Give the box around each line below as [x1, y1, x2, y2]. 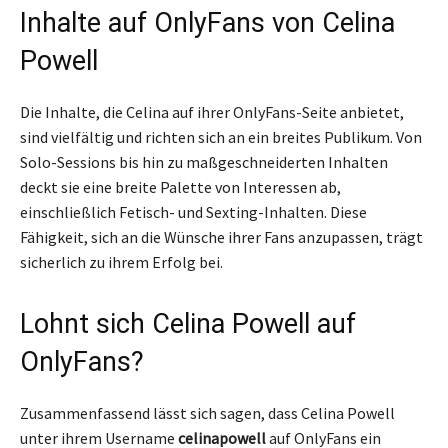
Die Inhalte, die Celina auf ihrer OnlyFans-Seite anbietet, [20, 101, 404, 122]
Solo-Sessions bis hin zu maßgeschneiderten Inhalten [20, 151, 388, 172]
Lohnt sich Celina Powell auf [20, 307, 356, 340]
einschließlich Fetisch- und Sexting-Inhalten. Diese [20, 201, 367, 222]
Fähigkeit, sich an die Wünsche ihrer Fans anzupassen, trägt [20, 226, 423, 247]
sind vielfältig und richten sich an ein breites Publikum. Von [20, 126, 422, 147]
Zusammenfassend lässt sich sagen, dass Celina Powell [20, 402, 395, 423]
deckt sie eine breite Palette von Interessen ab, [20, 176, 341, 197]
